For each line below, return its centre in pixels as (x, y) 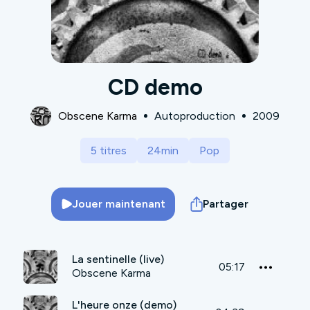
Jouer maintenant (118, 204)
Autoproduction (195, 116)
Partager (226, 204)
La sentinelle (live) (118, 259)
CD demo (155, 87)
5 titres (109, 150)
